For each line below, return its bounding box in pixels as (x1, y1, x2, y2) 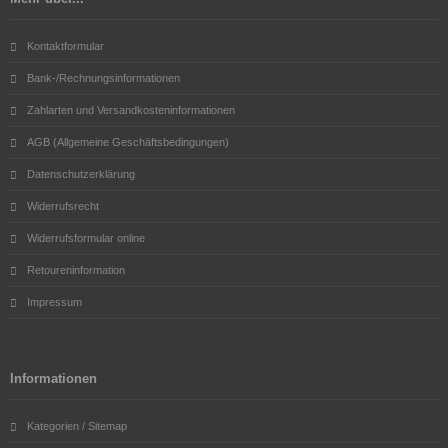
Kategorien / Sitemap (27, 419, 127, 432)
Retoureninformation (27, 263, 125, 276)
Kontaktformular (27, 39, 104, 52)
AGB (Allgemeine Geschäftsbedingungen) (27, 135, 229, 148)
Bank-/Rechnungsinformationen (27, 71, 180, 84)
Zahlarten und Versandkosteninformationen (27, 103, 235, 116)
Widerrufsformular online (27, 231, 145, 244)
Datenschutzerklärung (27, 167, 135, 180)
